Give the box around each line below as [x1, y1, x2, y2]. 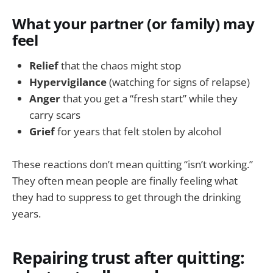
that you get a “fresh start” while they [60, 91, 238, 105]
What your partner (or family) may [12, 13, 255, 34]
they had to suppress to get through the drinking [12, 190, 241, 204]
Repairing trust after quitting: [12, 246, 245, 269]
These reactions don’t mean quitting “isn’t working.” [12, 157, 253, 171]
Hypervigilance [29, 74, 107, 89]
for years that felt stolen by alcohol [55, 124, 221, 138]
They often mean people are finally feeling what [12, 173, 238, 188]
